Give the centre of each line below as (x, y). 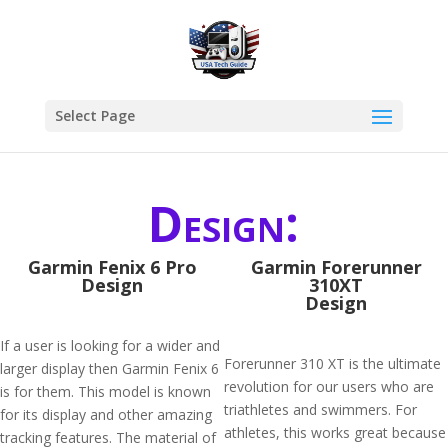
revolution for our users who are (329, 386)
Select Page (94, 115)
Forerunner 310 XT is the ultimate (332, 363)
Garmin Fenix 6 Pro (112, 267)
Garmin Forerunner (336, 267)
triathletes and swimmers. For (320, 409)
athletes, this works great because (335, 432)
